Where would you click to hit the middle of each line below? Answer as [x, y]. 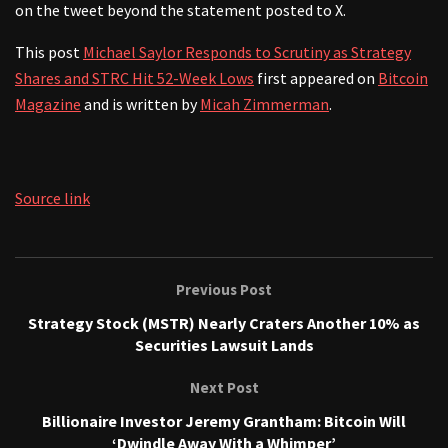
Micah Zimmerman [264, 103]
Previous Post [224, 289]
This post [49, 51]
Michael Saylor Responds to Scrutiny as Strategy [247, 51]
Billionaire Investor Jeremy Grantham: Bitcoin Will [224, 420]
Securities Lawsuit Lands [224, 344]
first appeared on [316, 77]
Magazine [48, 103]
